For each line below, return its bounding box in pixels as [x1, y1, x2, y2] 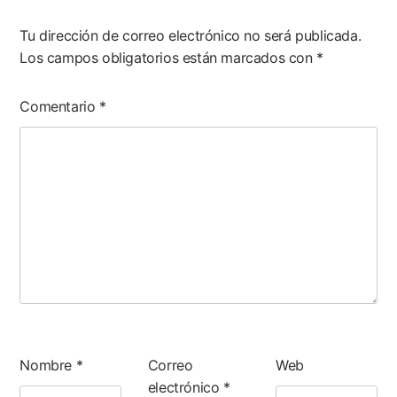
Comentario [19, 97, 100, 115]
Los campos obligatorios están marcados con [19, 48, 317, 66]
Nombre [19, 355, 76, 374]
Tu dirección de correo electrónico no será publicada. [19, 26, 362, 44]
